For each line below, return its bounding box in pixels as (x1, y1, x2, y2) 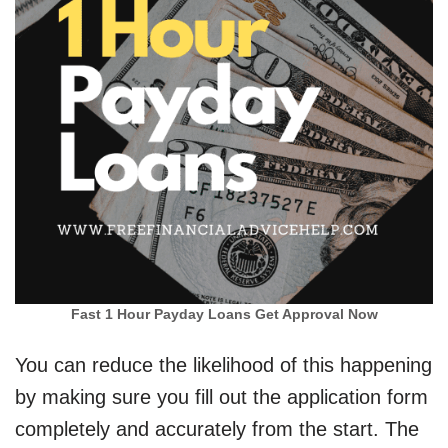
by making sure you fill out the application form (15, 386, 428, 408)
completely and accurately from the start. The (15, 418, 419, 440)
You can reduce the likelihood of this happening (15, 354, 432, 376)
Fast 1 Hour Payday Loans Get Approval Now (70, 307, 378, 322)
